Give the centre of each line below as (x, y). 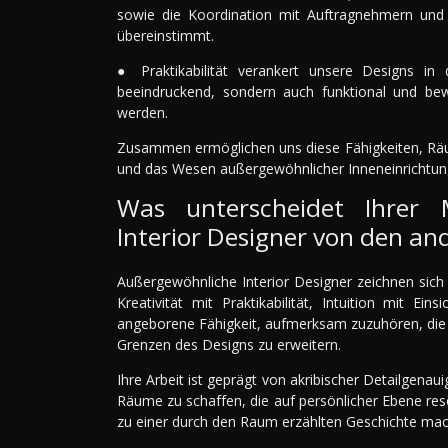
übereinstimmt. (165, 36)
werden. (142, 113)
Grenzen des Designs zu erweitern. (229, 345)
